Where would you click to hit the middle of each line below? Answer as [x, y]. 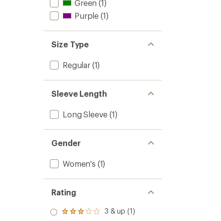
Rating [64, 192]
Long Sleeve [85, 114]
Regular [76, 65]
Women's [79, 164]
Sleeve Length [79, 93]
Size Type [70, 44]
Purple [87, 16]
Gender [66, 143]
